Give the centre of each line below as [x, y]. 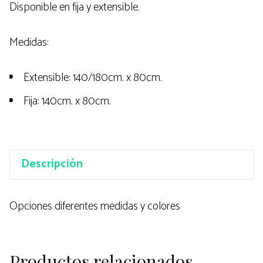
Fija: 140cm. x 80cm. [66, 102]
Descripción [52, 164]
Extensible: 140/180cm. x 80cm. [92, 78]
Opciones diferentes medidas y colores [95, 206]
